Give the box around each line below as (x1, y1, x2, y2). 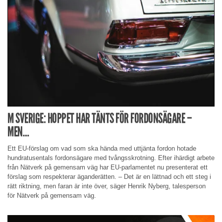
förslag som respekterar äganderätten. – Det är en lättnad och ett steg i (7, 173, 211, 181)
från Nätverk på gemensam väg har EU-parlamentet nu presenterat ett (7, 164, 208, 171)
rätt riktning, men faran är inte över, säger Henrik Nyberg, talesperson (7, 182, 206, 190)
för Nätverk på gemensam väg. (7, 192, 96, 200)
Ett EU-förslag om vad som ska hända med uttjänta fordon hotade (7, 145, 196, 153)
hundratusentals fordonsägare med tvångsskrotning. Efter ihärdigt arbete (7, 154, 215, 162)
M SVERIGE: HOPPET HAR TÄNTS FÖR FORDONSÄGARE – (7, 110, 192, 127)
